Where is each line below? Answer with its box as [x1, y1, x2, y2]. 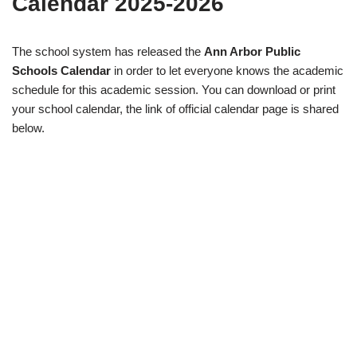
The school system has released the [12, 45, 204, 59]
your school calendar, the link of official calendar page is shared [12, 102, 339, 116]
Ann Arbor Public [204, 45, 300, 59]
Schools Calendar [12, 64, 111, 78]
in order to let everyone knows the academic [111, 64, 343, 78]
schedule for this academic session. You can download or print [12, 83, 335, 97]
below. [12, 121, 45, 135]
